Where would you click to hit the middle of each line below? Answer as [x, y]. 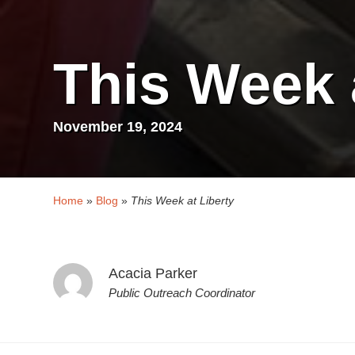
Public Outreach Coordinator [182, 293]
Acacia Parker [153, 273]
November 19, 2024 [118, 127]
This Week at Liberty [182, 200]
